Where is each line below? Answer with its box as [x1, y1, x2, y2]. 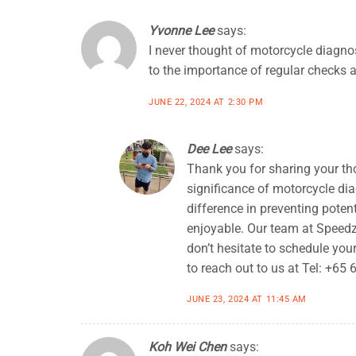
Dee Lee [187, 141, 231, 157]
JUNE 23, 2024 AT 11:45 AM [187, 294, 307, 305]
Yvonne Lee [149, 22, 214, 38]
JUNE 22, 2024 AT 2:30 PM [149, 96, 264, 107]
